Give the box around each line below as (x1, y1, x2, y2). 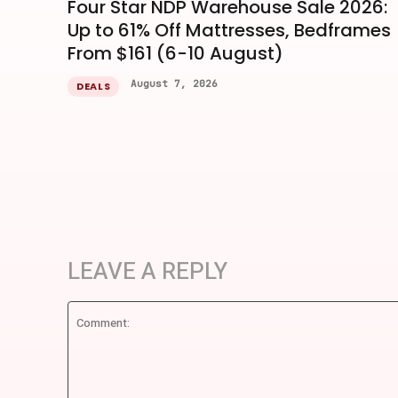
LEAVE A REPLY (68, 254, 227, 289)
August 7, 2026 (131, 76, 219, 90)
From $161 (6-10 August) (68, 40, 283, 66)
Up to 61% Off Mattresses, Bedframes (68, 17, 391, 43)
